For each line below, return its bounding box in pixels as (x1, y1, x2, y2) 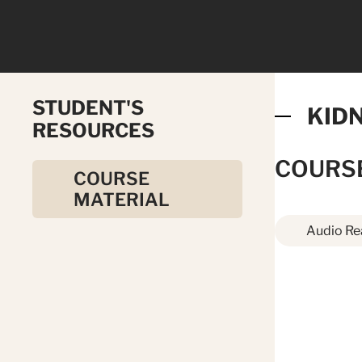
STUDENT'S (32, 96, 145, 120)
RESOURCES (32, 119, 155, 142)
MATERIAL (74, 189, 170, 210)
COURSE (74, 168, 150, 189)
